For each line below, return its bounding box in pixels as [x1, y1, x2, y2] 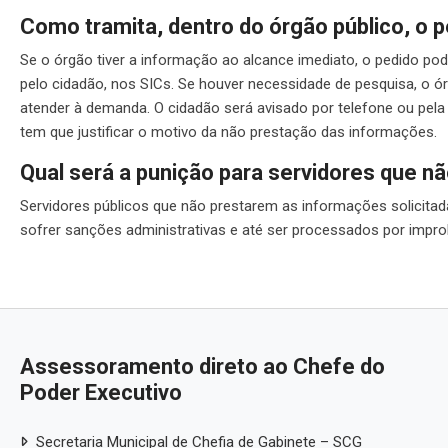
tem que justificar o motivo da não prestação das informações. [20, 122, 437, 141]
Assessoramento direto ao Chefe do [20, 353, 385, 379]
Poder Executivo [20, 379, 182, 405]
